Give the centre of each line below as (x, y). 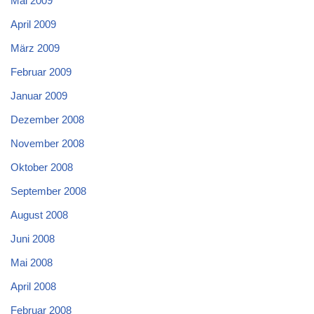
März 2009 (35, 48)
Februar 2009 (41, 72)
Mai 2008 (32, 263)
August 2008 (39, 215)
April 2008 (33, 287)
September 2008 (48, 191)
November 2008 (47, 144)
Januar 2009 (39, 96)
